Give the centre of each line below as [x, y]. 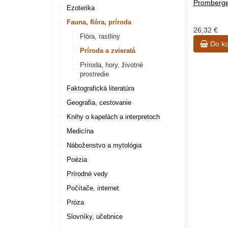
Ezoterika [81, 8]
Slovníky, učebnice [95, 217]
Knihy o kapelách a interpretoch [113, 117]
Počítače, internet [93, 188]
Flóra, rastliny [100, 36]
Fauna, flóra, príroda [99, 22]
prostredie [94, 74]
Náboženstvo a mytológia [104, 145]
